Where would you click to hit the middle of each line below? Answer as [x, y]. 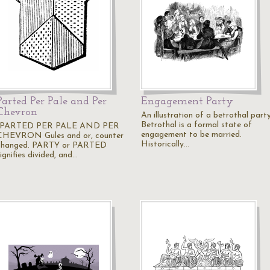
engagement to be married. [191, 135]
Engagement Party [187, 102]
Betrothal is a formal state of [196, 125]
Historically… [165, 144]
